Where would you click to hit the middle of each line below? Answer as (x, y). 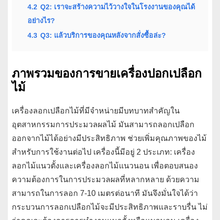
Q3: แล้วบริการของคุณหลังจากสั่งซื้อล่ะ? (103, 35)
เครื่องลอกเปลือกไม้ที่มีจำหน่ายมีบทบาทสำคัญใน (96, 110)
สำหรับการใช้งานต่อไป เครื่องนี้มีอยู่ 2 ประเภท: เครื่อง (103, 152)
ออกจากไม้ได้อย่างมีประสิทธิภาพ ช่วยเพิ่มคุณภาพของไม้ (109, 138)
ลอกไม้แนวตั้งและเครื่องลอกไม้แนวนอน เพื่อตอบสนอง (105, 165)
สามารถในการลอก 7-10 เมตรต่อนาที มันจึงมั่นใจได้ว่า (105, 193)
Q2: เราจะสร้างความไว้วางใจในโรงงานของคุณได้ (118, 7)
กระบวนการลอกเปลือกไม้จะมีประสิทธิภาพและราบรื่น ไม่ (110, 207)
